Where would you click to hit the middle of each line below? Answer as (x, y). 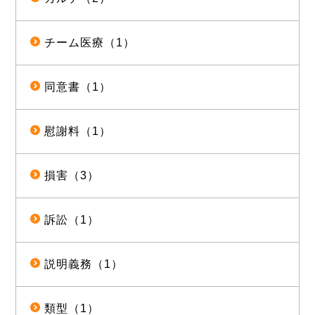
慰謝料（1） (78, 131)
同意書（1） (78, 87)
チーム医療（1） (90, 43)
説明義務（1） (84, 264)
